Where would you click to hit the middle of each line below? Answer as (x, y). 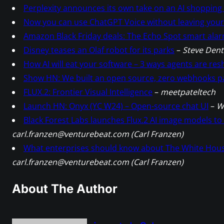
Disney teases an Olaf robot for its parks (99, 50)
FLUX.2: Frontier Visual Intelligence (88, 92)
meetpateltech (188, 92)
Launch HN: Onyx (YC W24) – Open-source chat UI (116, 106)
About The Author (65, 189)
